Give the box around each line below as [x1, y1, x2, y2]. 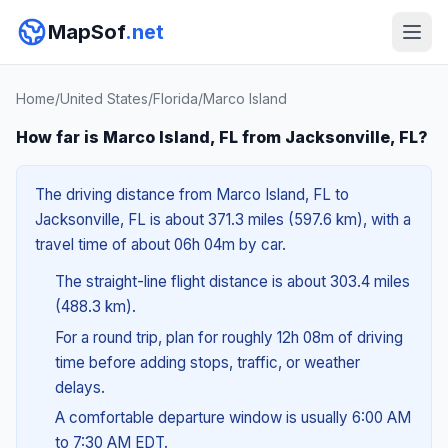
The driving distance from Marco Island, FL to [35, 185, 349, 204]
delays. [54, 377, 105, 397]
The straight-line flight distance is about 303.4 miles [54, 272, 410, 291]
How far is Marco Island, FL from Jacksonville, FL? [16, 127, 428, 147]
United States [60, 90, 148, 107]
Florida [153, 90, 198, 107]
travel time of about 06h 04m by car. [35, 235, 286, 254]
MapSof [48, 20, 125, 44]
